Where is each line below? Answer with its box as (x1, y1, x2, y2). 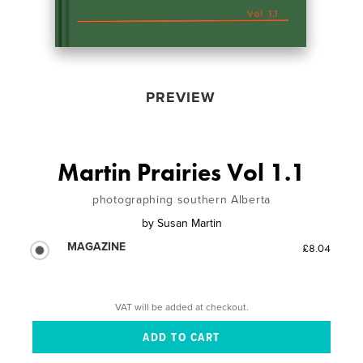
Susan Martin (156, 216, 222, 230)
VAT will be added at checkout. (114, 301, 249, 313)
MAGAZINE (67, 239, 126, 254)
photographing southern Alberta (92, 192, 271, 207)
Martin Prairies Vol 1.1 (58, 156, 305, 188)
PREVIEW (145, 88, 216, 106)
